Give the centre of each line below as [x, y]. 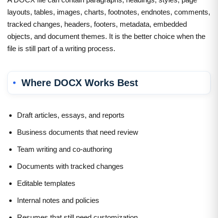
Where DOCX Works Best [80, 82]
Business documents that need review [78, 132]
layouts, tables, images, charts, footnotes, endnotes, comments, [109, 12]
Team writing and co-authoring [64, 149]
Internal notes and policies [58, 200]
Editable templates [46, 183]
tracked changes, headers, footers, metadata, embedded [97, 24]
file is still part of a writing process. [61, 48]
